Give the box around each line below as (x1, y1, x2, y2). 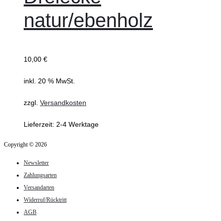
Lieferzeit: (24, 120, 56, 129)
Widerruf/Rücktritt (24, 196, 67, 204)
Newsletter (24, 159, 49, 167)
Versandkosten (40, 99, 86, 107)
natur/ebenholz (24, 9, 153, 32)
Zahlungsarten (24, 172, 57, 179)
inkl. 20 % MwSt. (24, 77, 75, 85)
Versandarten (24, 184, 54, 191)
